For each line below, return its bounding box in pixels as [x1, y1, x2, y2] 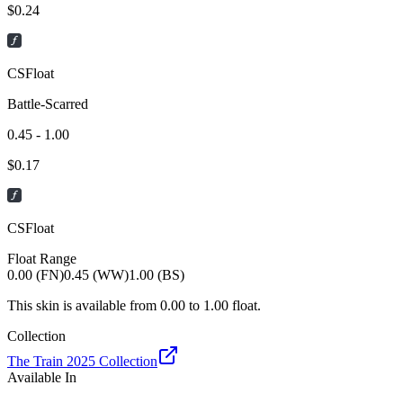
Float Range [7, 250, 76, 266]
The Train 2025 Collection [7, 353, 157, 369]
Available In [7, 369, 76, 385]
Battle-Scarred [7, 95, 88, 112]
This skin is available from [7, 297, 157, 313]
